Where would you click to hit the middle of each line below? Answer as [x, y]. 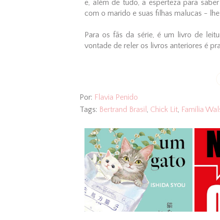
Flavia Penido [116, 97]
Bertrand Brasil [123, 109]
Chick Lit [164, 109]
